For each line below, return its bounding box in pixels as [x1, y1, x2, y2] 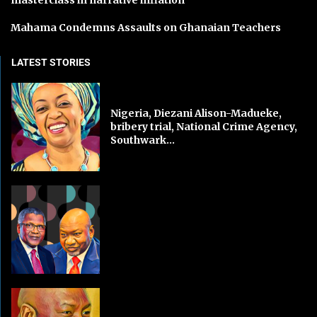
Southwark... [110, 133, 175, 146]
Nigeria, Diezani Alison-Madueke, [110, 106, 282, 120]
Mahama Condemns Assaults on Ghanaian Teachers [11, 21, 281, 34]
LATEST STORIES [11, 56, 91, 68]
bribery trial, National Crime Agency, [110, 120, 298, 133]
